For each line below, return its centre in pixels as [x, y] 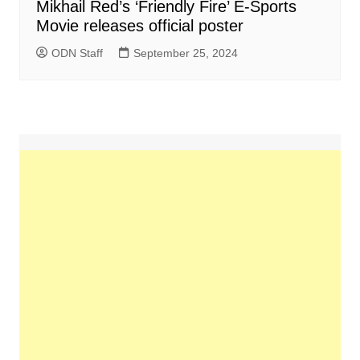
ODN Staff [77, 53]
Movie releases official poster [139, 25]
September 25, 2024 [185, 53]
